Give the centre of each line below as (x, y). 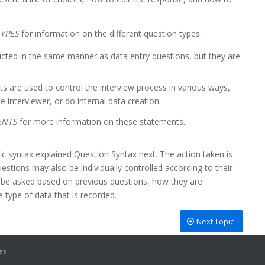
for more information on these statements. (101, 121)
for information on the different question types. (110, 33)
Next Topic (215, 222)
